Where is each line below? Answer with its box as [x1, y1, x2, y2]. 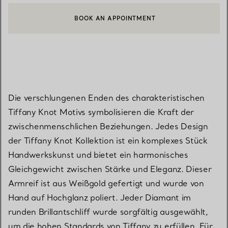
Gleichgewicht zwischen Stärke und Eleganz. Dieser [8, 164, 212, 175]
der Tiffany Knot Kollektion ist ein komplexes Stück [8, 135, 208, 146]
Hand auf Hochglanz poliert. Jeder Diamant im [8, 192, 191, 203]
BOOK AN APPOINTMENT [74, 15, 156, 22]
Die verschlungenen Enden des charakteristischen [8, 93, 205, 103]
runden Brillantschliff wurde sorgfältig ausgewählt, [8, 207, 208, 217]
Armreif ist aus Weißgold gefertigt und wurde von [8, 178, 204, 189]
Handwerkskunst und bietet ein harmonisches [8, 150, 188, 160]
